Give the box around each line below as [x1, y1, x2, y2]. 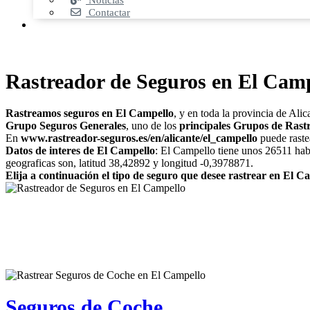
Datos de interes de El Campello [6, 145, 155, 157]
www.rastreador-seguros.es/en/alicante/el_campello [21, 132, 257, 145]
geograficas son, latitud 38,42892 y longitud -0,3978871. [6, 157, 253, 170]
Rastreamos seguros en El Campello [6, 107, 174, 120]
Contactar [86, 7, 130, 18]
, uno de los [126, 120, 179, 132]
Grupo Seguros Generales [6, 120, 126, 132]
